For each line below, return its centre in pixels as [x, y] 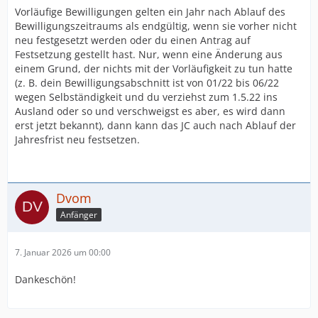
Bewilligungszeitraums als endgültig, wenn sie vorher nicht [156, 26]
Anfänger [79, 214]
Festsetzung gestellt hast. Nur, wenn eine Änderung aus [149, 54]
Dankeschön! [45, 279]
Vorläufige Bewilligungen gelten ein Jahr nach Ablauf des [150, 12]
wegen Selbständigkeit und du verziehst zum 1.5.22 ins [146, 97]
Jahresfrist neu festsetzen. [77, 139]
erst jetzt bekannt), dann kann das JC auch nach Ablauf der [155, 125]
